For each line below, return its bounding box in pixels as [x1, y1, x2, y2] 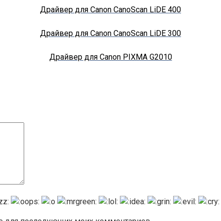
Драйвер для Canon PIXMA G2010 [49, 52, 172, 62]
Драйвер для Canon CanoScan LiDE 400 [40, 4, 181, 14]
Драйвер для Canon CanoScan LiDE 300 [40, 28, 181, 38]
